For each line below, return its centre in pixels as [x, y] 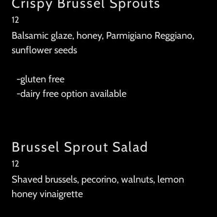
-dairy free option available [69, 94]
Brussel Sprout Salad [80, 147]
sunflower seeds [44, 50]
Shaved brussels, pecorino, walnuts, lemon [98, 179]
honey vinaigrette [47, 194]
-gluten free [39, 79]
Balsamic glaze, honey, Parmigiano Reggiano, [103, 36]
